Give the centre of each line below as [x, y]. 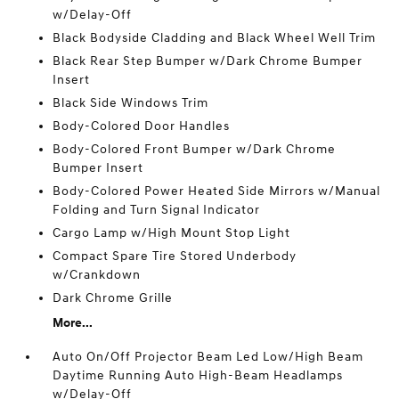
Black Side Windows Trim [131, 103]
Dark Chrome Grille [113, 298]
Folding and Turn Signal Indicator [157, 210]
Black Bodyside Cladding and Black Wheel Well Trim [215, 38]
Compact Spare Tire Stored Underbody [175, 256]
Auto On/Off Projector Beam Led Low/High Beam [208, 357]
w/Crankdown [97, 275]
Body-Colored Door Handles [142, 126]
